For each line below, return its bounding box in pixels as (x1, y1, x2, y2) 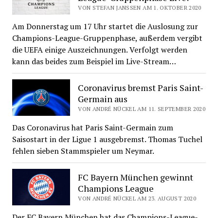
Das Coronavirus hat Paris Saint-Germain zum (12, 122, 173, 133)
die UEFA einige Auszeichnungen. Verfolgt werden (12, 44, 187, 55)
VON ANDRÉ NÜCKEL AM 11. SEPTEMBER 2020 (78, 105, 206, 112)
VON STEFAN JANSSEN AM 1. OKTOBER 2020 (78, 3, 201, 11)
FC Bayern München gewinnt (78, 171, 194, 183)
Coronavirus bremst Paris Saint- (78, 81, 204, 93)
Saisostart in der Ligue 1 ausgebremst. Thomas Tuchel (12, 134, 202, 145)
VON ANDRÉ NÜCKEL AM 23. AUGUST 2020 (78, 194, 196, 202)
